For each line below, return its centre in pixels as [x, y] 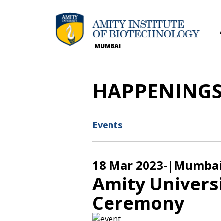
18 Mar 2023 [128, 165]
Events [107, 125]
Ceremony [138, 203]
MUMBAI [108, 46]
